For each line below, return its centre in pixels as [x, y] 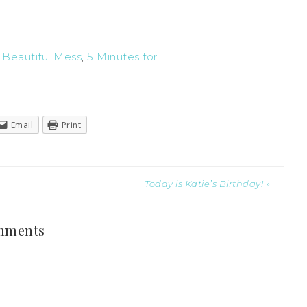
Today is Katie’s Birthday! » [207, 184]
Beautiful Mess [42, 56]
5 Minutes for [122, 56]
